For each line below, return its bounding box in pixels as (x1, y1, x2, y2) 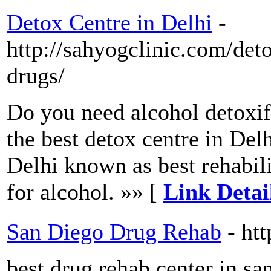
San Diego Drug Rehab (7, 219, 221, 245)
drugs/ (7, 63, 65, 89)
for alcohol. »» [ (7, 179, 163, 205)
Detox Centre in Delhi (7, 10, 212, 36)
